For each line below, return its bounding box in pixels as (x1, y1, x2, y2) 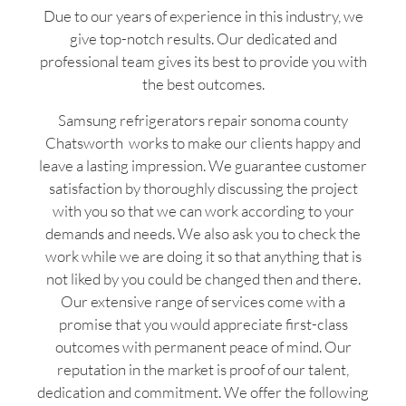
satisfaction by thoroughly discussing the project (48, 178, 358, 198)
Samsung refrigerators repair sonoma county (58, 110, 348, 130)
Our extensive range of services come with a (61, 291, 345, 311)
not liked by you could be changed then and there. (45, 268, 361, 288)
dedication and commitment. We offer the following (37, 382, 369, 401)
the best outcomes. (141, 74, 265, 94)
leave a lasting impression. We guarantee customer (39, 155, 367, 175)
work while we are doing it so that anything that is (44, 246, 362, 266)
